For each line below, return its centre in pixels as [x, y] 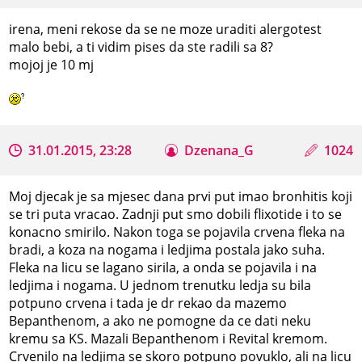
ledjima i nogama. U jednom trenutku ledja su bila [160, 285]
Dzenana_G [219, 150]
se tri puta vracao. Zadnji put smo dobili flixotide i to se [176, 214]
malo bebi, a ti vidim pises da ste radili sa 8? [141, 46]
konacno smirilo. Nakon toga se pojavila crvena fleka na [177, 232]
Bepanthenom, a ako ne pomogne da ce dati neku [160, 320]
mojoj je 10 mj [52, 64]
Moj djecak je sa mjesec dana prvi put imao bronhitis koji [181, 196]
